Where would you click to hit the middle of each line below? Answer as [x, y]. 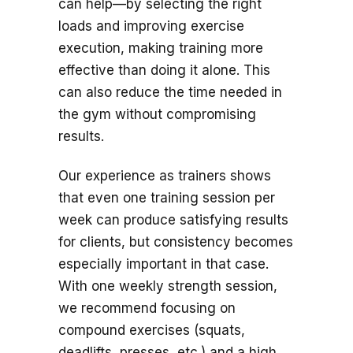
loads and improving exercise [151, 26]
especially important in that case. [163, 264]
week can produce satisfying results [173, 220]
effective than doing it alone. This [164, 71]
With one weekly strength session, [168, 286]
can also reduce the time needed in [170, 93]
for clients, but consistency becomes [176, 242]
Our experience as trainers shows [165, 176]
